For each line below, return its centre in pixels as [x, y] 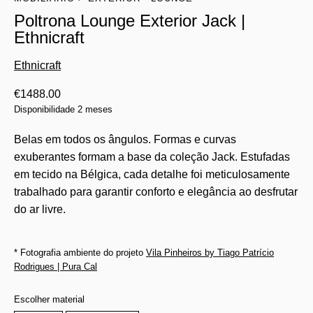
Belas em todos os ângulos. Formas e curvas [125, 139]
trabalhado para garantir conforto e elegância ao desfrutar [156, 192]
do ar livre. [40, 209]
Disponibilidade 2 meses [63, 109]
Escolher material [49, 299]
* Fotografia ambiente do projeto [80, 253]
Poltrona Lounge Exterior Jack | [130, 21]
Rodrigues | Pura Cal [56, 267]
